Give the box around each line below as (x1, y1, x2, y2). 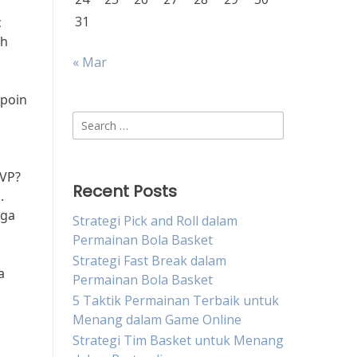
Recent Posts (73, 180, 177, 202)
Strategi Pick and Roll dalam (73, 212, 237, 229)
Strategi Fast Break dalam (73, 252, 226, 269)
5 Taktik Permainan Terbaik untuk (73, 292, 279, 309)
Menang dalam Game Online (73, 311, 241, 328)
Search (72, 112, 112, 129)
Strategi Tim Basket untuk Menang (73, 331, 284, 349)
